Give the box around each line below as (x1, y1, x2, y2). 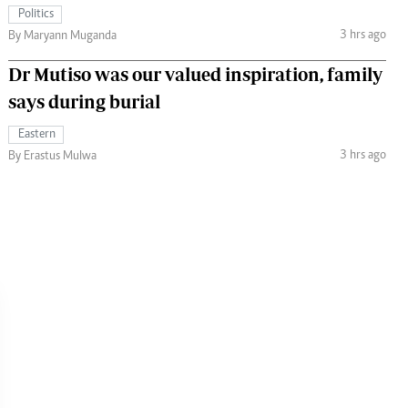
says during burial (8, 91, 160, 113)
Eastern (18, 128, 56, 142)
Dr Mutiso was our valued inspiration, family (8, 64, 382, 86)
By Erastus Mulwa (8, 150, 97, 164)
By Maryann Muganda (8, 30, 117, 44)
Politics (18, 8, 54, 22)
